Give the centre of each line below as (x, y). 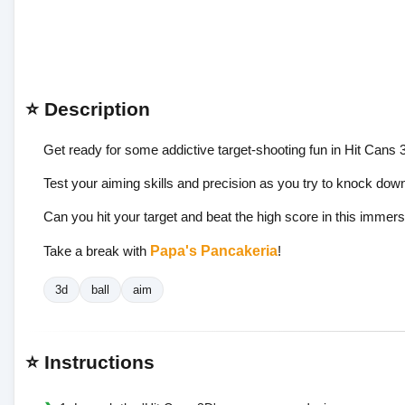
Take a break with (97, 250)
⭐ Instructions (90, 362)
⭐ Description (88, 108)
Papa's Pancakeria (214, 250)
